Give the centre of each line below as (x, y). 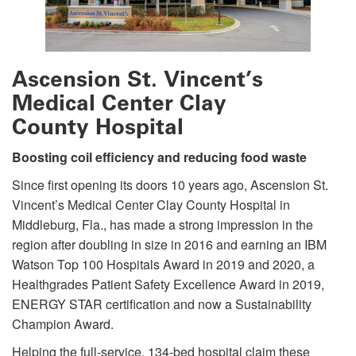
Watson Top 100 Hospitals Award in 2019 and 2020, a (163, 264)
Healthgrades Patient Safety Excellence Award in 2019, (168, 284)
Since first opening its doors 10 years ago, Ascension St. (170, 184)
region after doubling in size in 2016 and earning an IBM (169, 244)
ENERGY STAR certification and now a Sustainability (162, 304)
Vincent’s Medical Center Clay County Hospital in (151, 204)
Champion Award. (64, 323)
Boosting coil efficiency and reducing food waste (159, 157)
